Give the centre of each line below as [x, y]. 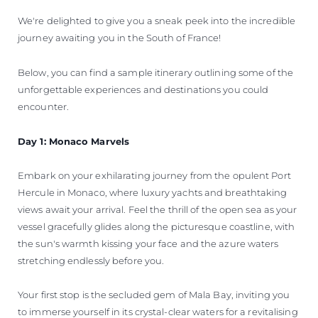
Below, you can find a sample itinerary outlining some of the [156, 72]
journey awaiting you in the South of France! [120, 37]
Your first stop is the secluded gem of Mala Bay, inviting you [154, 294]
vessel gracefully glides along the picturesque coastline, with [157, 226]
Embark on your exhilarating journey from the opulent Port [154, 175]
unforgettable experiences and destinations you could [143, 89]
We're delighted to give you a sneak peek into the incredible [157, 20]
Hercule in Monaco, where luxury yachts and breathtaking [153, 192]
